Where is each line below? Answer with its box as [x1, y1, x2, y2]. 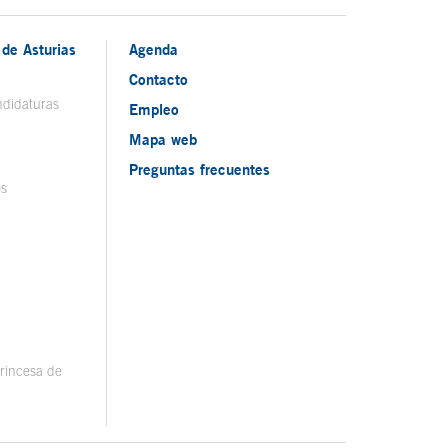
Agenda [129, 40, 179, 59]
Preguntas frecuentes [129, 160, 271, 179]
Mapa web [129, 130, 198, 149]
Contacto [129, 70, 189, 89]
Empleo [129, 100, 180, 119]
